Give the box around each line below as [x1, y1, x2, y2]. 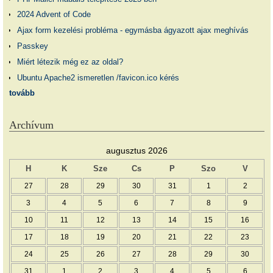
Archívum [9, 118, 54, 131]
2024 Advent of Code [16, 10, 91, 19]
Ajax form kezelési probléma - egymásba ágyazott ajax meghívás [16, 26, 249, 35]
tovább [9, 88, 35, 98]
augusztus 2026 [106, 146, 168, 156]
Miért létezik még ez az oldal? [16, 57, 123, 66]
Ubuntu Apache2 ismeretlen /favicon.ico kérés [16, 73, 179, 82]
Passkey [16, 41, 48, 51]
